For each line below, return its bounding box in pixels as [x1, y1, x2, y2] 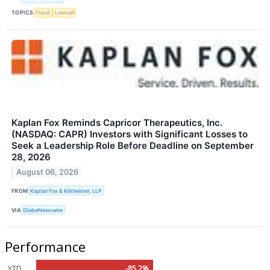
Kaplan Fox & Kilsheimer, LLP [30, 187, 102, 194]
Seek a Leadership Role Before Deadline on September [11, 139, 254, 151]
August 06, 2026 [16, 167, 79, 177]
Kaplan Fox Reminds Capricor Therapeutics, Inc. [11, 116, 222, 128]
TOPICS [11, 9, 34, 16]
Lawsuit [54, 9, 74, 16]
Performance [5, 237, 86, 256]
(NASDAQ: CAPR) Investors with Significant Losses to [11, 128, 248, 140]
